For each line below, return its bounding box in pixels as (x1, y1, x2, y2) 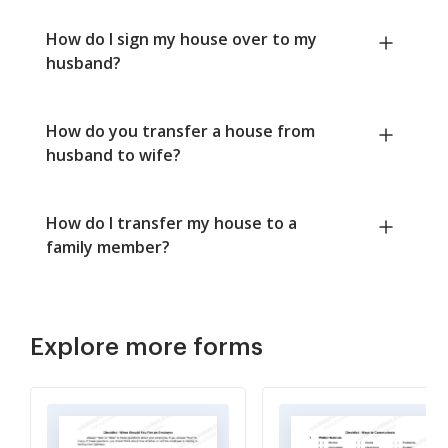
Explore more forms (30, 335, 263, 360)
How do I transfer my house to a (46, 212, 297, 235)
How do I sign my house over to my (46, 28, 317, 51)
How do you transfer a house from (46, 120, 315, 143)
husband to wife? (46, 144, 181, 167)
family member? (46, 236, 170, 259)
